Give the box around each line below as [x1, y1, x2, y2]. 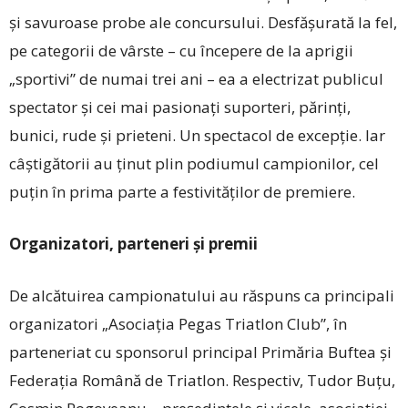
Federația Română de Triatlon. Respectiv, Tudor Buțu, [9, 369, 395, 391]
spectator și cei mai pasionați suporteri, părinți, [9, 96, 351, 117]
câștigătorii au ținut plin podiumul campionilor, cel [9, 152, 379, 174]
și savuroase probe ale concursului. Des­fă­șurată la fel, [9, 11, 397, 33]
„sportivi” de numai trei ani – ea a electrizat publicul [9, 67, 383, 89]
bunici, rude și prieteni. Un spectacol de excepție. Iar [9, 124, 385, 146]
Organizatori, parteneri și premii [9, 232, 258, 254]
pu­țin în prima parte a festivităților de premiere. [9, 180, 366, 202]
